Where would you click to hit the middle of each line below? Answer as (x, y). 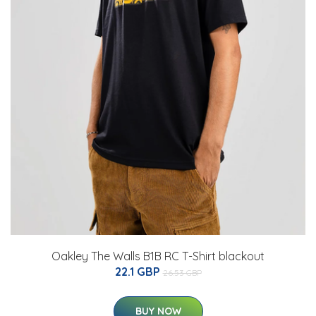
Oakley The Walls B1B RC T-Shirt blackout (158, 256)
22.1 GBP (139, 271)
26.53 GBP (182, 272)
